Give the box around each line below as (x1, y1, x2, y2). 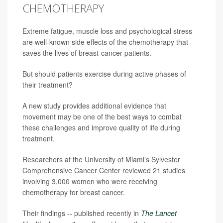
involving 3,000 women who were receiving (22, 176, 157, 186)
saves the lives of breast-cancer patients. (22, 48, 151, 58)
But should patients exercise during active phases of (22, 69, 186, 79)
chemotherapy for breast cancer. (22, 187, 125, 197)
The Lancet (141, 208, 177, 218)
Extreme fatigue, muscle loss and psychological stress (22, 26, 192, 36)
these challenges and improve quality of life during (22, 122, 180, 132)
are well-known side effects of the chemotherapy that (22, 37, 188, 47)
